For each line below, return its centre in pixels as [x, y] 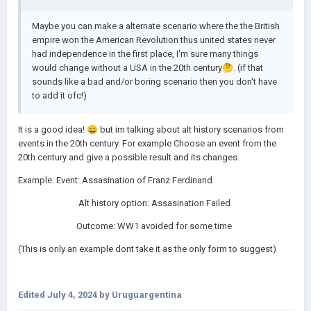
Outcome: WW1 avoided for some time [125, 226]
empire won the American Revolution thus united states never [154, 40]
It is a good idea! [52, 129]
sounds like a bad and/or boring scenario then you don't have [154, 82]
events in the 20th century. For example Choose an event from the [147, 143]
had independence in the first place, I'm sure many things [145, 54]
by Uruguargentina [140, 295]
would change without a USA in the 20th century [127, 68]
